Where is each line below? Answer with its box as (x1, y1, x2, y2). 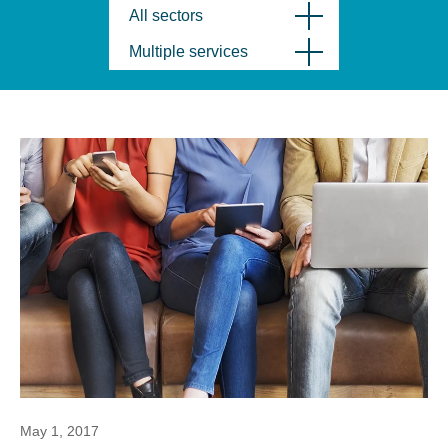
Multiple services (129, 43, 248, 60)
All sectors (129, 7, 203, 24)
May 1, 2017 (20, 423, 99, 439)
